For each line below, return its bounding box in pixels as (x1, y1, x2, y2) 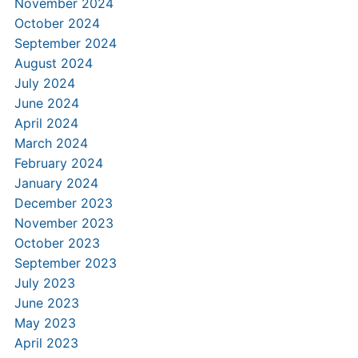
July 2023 (14, 275, 75, 291)
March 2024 (14, 135, 88, 151)
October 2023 (14, 235, 100, 251)
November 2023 (14, 215, 113, 231)
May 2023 (14, 315, 76, 331)
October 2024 (14, 15, 100, 31)
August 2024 (14, 55, 93, 71)
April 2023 (14, 335, 78, 351)
